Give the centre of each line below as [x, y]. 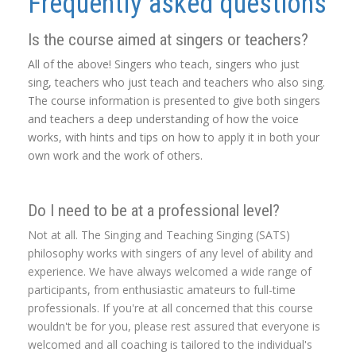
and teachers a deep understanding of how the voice [163, 119]
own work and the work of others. [115, 156]
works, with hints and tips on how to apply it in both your [174, 137]
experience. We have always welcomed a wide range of [170, 272]
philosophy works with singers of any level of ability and [170, 253]
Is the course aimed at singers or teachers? [168, 40]
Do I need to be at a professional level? [154, 211]
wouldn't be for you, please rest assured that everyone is [174, 327]
